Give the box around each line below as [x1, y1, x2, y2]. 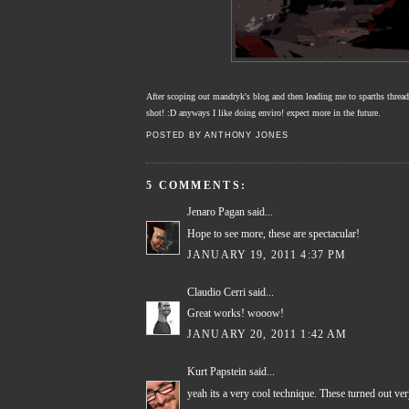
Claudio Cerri [187, 286, 246, 299]
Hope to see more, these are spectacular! [187, 227, 360, 240]
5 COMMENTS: [146, 179, 247, 192]
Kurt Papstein [187, 365, 246, 378]
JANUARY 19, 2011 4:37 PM [187, 248, 347, 261]
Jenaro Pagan [187, 206, 245, 219]
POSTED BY [146, 130, 204, 140]
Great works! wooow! [187, 308, 284, 320]
